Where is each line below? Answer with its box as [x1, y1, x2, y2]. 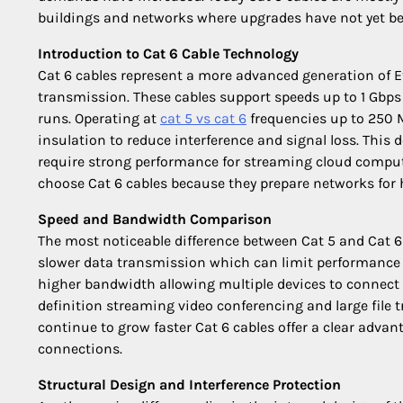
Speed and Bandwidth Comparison [38, 210, 272, 228]
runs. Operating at [38, 110, 160, 127]
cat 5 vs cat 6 [160, 110, 246, 127]
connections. [38, 340, 122, 357]
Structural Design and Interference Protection [38, 376, 341, 393]
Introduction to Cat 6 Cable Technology [38, 45, 299, 62]
